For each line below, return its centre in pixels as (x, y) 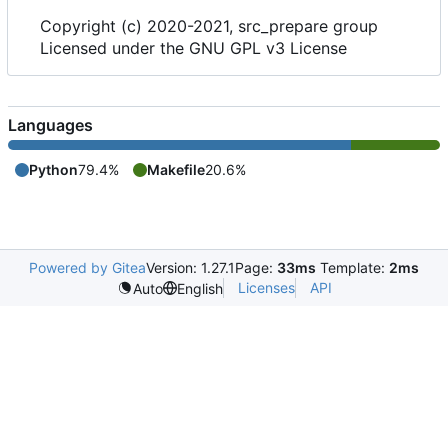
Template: (352, 267)
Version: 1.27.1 (190, 267)
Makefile (176, 169)
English (199, 288)
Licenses (266, 287)
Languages (50, 124)
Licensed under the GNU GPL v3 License (193, 47)
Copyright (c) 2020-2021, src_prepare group (209, 25)
